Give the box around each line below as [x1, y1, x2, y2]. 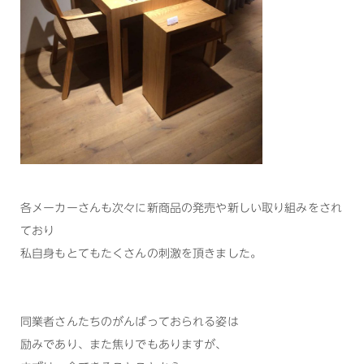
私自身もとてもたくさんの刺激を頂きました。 [20, 245, 262, 262]
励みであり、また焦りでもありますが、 [20, 336, 227, 353]
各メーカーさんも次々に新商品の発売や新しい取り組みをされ [20, 200, 342, 217]
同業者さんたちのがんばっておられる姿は [20, 314, 239, 331]
